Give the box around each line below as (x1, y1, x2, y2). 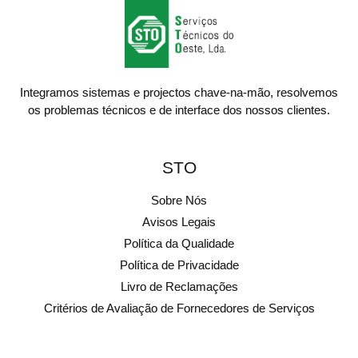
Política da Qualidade (124, 237, 234, 251)
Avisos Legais (142, 215, 216, 229)
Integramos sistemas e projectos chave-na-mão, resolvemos (20, 86, 338, 100)
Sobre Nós (151, 193, 207, 208)
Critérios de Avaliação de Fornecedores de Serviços (43, 301, 315, 316)
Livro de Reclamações (120, 280, 238, 294)
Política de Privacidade (119, 258, 239, 272)
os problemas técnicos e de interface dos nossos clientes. (28, 103, 330, 117)
